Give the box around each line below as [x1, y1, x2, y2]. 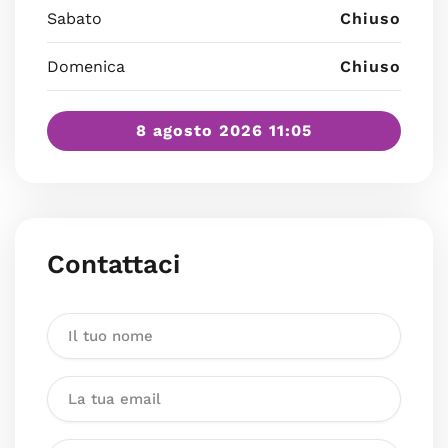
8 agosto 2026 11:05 [136, 121, 312, 140]
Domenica [47, 57, 125, 76]
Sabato [47, 9, 102, 28]
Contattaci [47, 249, 180, 279]
